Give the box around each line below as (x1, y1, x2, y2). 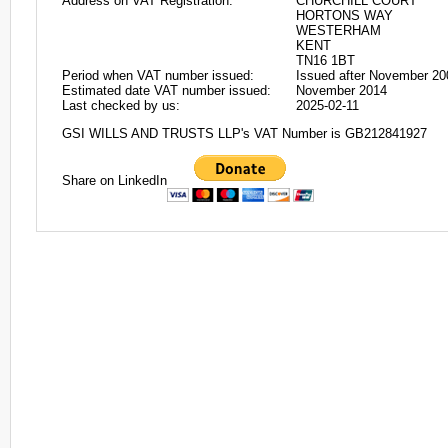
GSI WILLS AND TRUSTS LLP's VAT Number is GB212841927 (62, 126, 427, 142)
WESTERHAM (296, 23, 381, 38)
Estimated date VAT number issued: (62, 83, 271, 98)
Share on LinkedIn (62, 172, 167, 188)
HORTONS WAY (296, 8, 393, 23)
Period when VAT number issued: (62, 68, 254, 83)
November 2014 (296, 83, 387, 98)
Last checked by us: (62, 98, 180, 113)
